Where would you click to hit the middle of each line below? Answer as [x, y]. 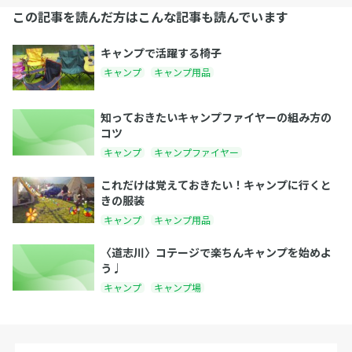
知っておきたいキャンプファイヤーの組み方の [216, 117]
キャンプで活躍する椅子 [161, 52]
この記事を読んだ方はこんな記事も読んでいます [150, 16]
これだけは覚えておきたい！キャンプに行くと [216, 185]
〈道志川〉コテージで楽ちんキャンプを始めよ [216, 253]
